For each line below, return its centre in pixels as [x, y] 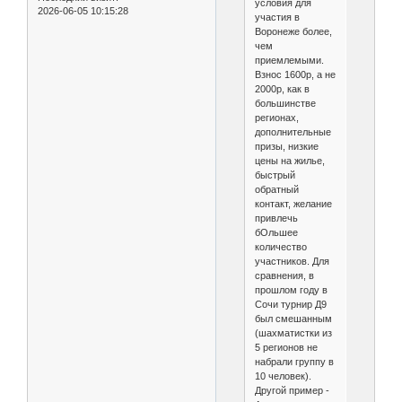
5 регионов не [286, 347]
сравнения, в [284, 275]
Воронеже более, [293, 31]
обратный [276, 189]
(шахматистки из [293, 332]
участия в [277, 17]
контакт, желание [293, 203]
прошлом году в [291, 289]
